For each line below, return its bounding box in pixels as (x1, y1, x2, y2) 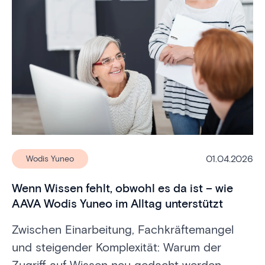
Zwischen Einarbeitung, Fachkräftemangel (12, 222, 234, 237)
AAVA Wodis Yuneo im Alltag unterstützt (12, 196, 223, 211)
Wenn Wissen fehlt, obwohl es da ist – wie (12, 180, 233, 195)
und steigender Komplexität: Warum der (12, 240, 221, 254)
